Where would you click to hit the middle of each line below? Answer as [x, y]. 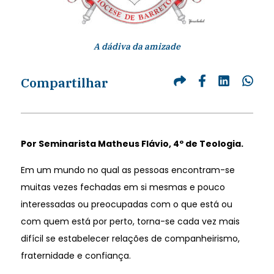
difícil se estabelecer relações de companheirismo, [130, 238]
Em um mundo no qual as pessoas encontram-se [128, 170]
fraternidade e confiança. [76, 255]
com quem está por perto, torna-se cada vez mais [130, 221]
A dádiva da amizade [137, 46]
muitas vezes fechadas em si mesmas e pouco [123, 187]
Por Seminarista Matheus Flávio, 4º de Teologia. [132, 143]
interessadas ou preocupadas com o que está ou [126, 204]
